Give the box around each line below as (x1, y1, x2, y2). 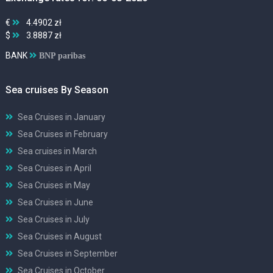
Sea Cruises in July (18, 214, 90, 225)
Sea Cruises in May (18, 180, 90, 191)
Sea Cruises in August (18, 232, 102, 242)
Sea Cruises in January (18, 112, 105, 122)
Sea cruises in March (18, 146, 97, 157)
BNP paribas (39, 51, 85, 60)
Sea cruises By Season (5, 84, 108, 96)
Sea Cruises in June (18, 197, 93, 208)
